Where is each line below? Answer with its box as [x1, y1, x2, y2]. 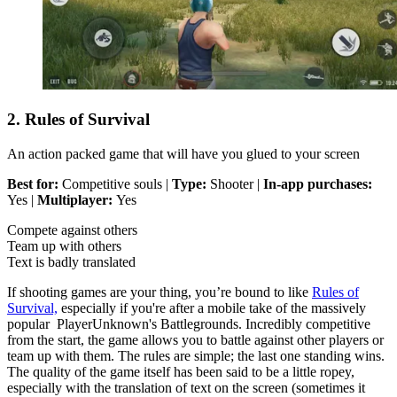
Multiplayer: [37, 191, 116, 207]
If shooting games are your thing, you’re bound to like [7, 284, 312, 300]
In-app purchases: [263, 175, 372, 191]
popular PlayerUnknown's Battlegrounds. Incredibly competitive [7, 315, 370, 331]
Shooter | [210, 175, 263, 191]
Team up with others [7, 237, 121, 253]
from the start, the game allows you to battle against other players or [7, 331, 384, 347]
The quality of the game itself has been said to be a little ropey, [7, 363, 354, 379]
